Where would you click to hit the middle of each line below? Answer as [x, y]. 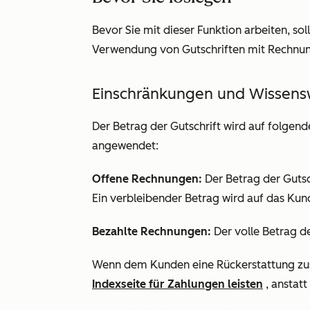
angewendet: [125, 146]
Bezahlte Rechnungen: [153, 231]
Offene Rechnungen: [147, 179]
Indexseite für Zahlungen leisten [177, 284]
